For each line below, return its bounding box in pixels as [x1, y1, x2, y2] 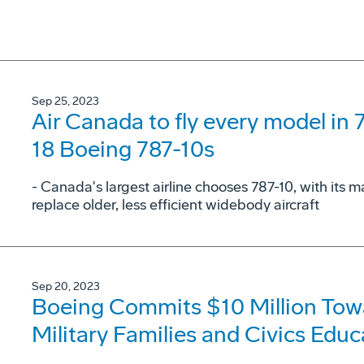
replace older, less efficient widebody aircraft [32, 195, 319, 214]
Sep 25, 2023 [32, 93, 99, 108]
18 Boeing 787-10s [32, 135, 214, 162]
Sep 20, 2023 [32, 279, 100, 293]
